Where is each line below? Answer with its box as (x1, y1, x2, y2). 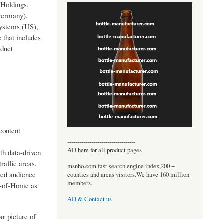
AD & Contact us (67, 195, 112, 204)
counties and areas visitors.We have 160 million (67, 170, 189, 179)
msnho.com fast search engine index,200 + (67, 161, 175, 170)
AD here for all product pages (67, 145, 142, 154)
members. (67, 178, 92, 187)
